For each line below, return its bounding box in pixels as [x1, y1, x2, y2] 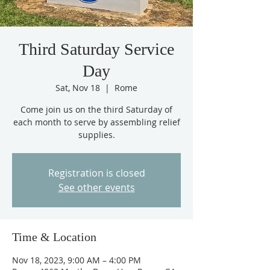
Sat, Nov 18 [55, 82, 100, 93]
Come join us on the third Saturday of [20, 104, 172, 115]
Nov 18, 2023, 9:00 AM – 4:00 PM [12, 254, 141, 266]
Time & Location [12, 230, 96, 243]
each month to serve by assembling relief [13, 116, 180, 128]
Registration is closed [48, 166, 145, 180]
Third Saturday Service [19, 40, 174, 58]
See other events [58, 181, 135, 194]
